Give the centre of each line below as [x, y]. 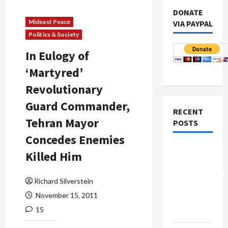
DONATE [188, 12]
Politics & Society [54, 34]
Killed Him [54, 156]
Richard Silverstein [64, 181]
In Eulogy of [57, 56]
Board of [189, 149]
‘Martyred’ [54, 73]
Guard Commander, [78, 106]
